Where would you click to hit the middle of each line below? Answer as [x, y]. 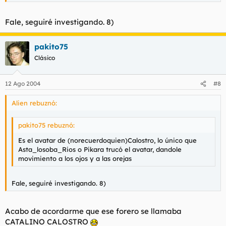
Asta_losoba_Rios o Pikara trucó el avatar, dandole [100, 149]
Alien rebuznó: [34, 103]
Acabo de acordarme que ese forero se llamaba [93, 211]
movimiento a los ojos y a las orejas [75, 158]
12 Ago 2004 [23, 83]
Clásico [45, 58]
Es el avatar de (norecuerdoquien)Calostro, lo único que [107, 140]
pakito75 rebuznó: [46, 125]
